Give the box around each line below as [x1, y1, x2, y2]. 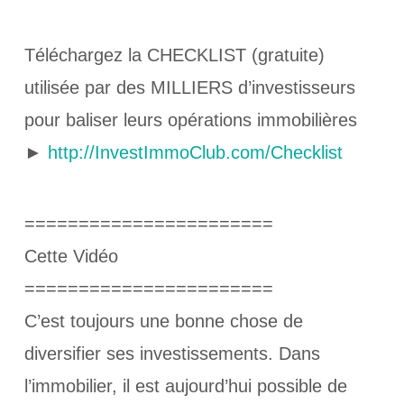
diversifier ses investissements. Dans [23, 343, 320, 363]
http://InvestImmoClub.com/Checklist [47, 142, 343, 162]
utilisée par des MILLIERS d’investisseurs [23, 77, 355, 97]
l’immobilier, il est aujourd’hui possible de [23, 375, 347, 396]
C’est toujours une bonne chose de [23, 310, 303, 331]
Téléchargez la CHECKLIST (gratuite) [23, 44, 325, 65]
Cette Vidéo [23, 245, 118, 266]
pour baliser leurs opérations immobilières [23, 109, 357, 130]
